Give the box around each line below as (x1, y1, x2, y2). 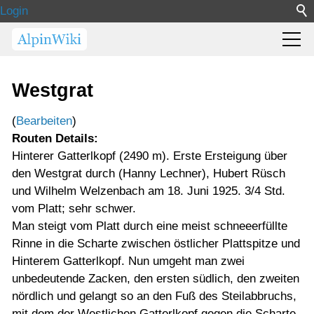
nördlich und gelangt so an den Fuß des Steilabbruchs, (12, 289, 296, 303)
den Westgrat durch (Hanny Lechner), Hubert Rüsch (12, 167, 285, 180)
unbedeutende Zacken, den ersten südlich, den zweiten (12, 272, 299, 285)
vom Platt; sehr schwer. (12, 202, 136, 215)
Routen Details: (12, 132, 98, 145)
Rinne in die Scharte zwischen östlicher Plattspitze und (12, 237, 300, 250)
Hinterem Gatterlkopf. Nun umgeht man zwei (12, 254, 245, 268)
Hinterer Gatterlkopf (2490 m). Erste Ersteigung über (12, 149, 287, 163)
